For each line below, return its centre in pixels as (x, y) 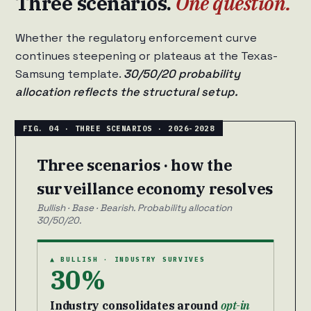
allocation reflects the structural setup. (127, 92)
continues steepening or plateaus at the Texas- (146, 56)
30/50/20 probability (182, 74)
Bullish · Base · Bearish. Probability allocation (134, 208)
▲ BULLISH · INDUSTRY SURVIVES (128, 260)
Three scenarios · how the (135, 165)
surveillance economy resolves (155, 189)
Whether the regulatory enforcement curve (136, 38)
